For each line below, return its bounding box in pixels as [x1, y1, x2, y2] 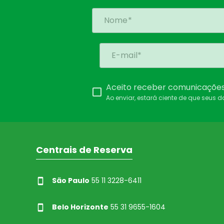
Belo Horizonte [52, 202, 109, 212]
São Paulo [52, 175, 90, 186]
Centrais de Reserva [36, 143, 133, 156]
